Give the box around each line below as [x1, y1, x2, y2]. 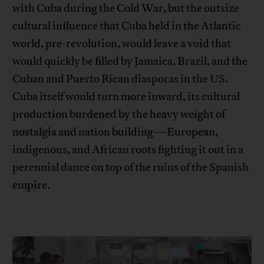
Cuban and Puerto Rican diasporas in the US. [12, 71, 229, 86]
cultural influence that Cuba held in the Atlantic [12, 18, 242, 33]
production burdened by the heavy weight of [12, 107, 226, 121]
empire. [12, 177, 51, 192]
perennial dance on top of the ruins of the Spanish [12, 160, 249, 174]
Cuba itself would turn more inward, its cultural [12, 89, 240, 104]
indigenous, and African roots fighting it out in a [12, 142, 244, 157]
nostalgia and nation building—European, [12, 124, 219, 139]
